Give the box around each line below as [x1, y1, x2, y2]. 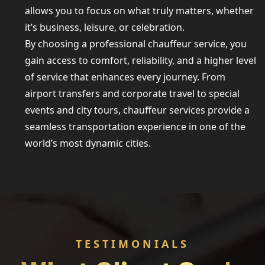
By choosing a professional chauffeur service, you [25, 37, 247, 50]
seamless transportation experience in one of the [25, 120, 245, 133]
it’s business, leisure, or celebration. [25, 21, 185, 34]
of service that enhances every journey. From [25, 70, 225, 83]
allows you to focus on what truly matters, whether [25, 4, 254, 17]
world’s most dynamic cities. [25, 137, 151, 150]
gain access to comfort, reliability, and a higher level [25, 54, 256, 67]
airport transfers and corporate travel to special [25, 87, 240, 100]
